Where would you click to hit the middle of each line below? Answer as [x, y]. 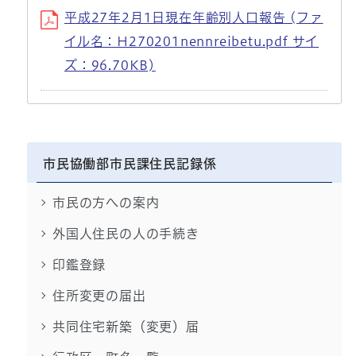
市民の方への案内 [106, 203]
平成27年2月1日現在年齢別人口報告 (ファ [193, 18]
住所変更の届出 [99, 296]
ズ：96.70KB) [110, 66]
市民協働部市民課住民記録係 [130, 164]
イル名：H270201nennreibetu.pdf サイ [192, 42]
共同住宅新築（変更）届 [126, 327]
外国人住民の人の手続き [126, 234]
